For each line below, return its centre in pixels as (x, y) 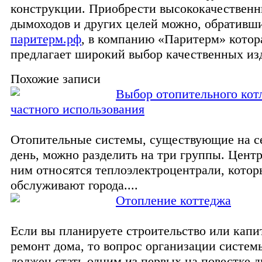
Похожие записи (56, 78)
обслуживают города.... (74, 185)
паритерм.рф (46, 39)
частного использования (77, 109)
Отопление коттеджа (173, 200)
